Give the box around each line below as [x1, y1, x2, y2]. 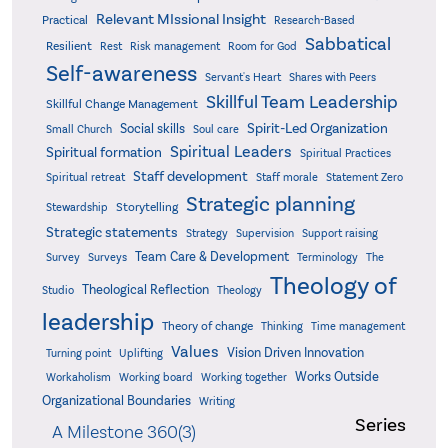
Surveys [87, 250, 127, 264]
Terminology [296, 251, 358, 264]
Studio [41, 284, 74, 297]
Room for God [227, 40, 297, 53]
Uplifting [118, 347, 163, 360]
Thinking [260, 320, 303, 333]
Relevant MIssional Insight [95, 10, 266, 28]
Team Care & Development [134, 249, 289, 264]
